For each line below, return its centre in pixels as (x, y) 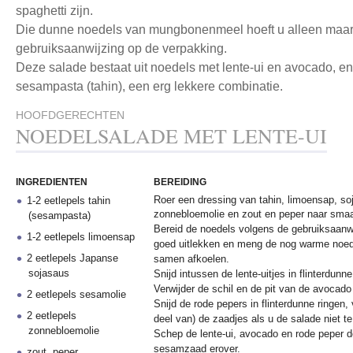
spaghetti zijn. (54, 11)
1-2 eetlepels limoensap (81, 237)
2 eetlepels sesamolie (77, 294)
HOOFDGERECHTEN (70, 115)
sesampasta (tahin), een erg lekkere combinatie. (149, 86)
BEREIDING (180, 182)
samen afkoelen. (191, 259)
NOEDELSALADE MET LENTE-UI (171, 136)
